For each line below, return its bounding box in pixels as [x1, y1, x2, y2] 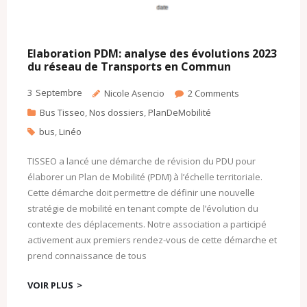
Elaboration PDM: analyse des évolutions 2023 [27, 46, 277, 62]
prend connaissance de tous [27, 249, 147, 262]
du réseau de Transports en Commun [27, 59, 231, 75]
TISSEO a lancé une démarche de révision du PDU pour [27, 155, 256, 168]
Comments [195, 87, 239, 100]
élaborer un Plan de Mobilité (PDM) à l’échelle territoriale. [27, 171, 262, 184]
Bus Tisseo [40, 106, 85, 119]
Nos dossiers [89, 106, 144, 119]
